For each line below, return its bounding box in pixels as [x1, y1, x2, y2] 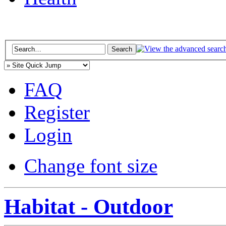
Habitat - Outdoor [4, 194, 173, 218]
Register [24, 101, 90, 123]
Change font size [24, 154, 157, 177]
